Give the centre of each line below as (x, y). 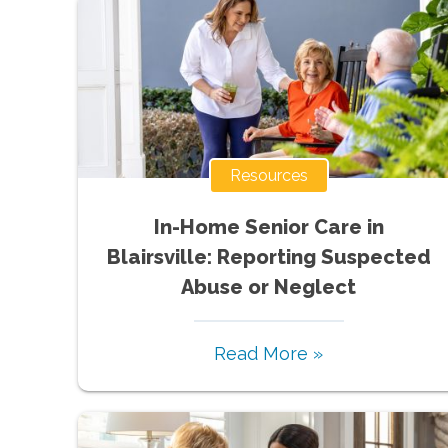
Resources (268, 175)
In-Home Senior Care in (268, 226)
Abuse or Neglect (269, 286)
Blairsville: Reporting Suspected (268, 256)
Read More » (269, 353)
